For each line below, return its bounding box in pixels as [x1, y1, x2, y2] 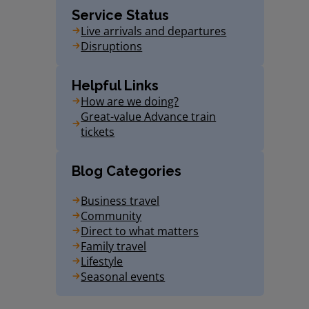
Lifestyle [81, 254, 123, 269]
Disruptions [81, 39, 143, 54]
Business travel [81, 193, 160, 208]
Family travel [81, 239, 147, 254]
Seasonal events [81, 269, 166, 284]
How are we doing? [81, 94, 179, 109]
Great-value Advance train [81, 109, 217, 124]
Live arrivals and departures [81, 23, 227, 39]
